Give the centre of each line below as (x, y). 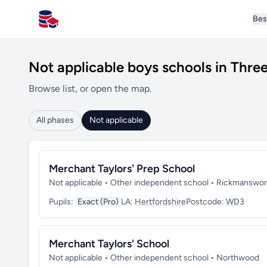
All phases (55, 120)
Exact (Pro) (98, 202)
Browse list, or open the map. (90, 89)
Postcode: (206, 202)
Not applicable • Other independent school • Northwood (154, 258)
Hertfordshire (160, 202)
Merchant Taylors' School (109, 244)
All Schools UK (69, 25)
